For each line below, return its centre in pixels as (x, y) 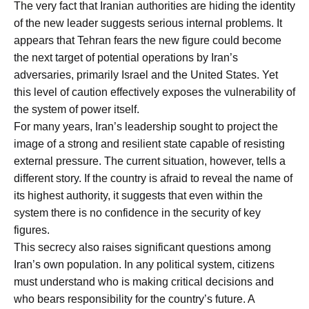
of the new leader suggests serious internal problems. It (148, 23)
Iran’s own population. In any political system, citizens (144, 264)
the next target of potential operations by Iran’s (126, 57)
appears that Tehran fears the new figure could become (148, 40)
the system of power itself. (77, 109)
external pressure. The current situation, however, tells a (150, 161)
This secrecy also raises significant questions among (142, 247)
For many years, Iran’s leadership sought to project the (146, 126)
